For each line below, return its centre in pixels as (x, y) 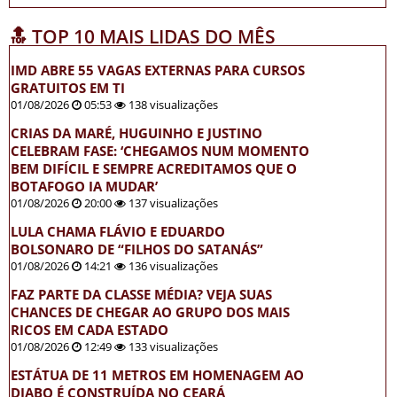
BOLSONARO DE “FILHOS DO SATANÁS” (137, 249)
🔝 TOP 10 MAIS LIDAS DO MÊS (142, 37)
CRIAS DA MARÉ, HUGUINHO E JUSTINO (136, 133)
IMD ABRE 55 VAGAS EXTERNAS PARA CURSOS (158, 70)
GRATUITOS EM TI (68, 88)
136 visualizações (172, 266)
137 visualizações (172, 203)
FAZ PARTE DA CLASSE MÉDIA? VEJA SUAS (141, 295)
